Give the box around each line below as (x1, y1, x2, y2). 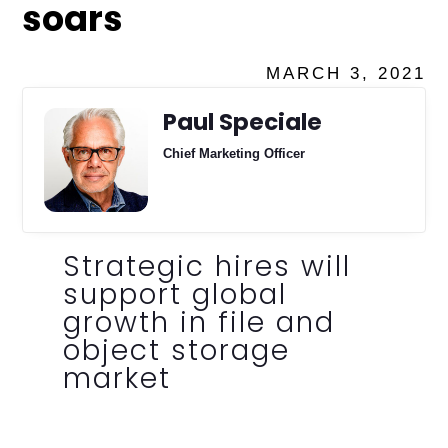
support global (62, 274, 287, 314)
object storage (62, 330, 290, 370)
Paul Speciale (162, 105, 322, 138)
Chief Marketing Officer (162, 145, 305, 161)
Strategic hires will (62, 246, 351, 286)
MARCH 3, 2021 (265, 63, 426, 83)
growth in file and (62, 302, 335, 342)
